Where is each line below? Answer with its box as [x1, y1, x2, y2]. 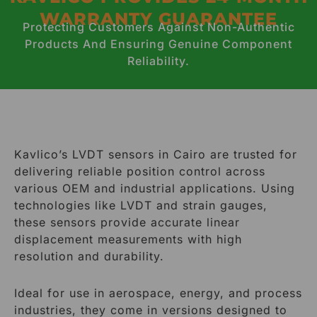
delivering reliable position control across [14, 164, 265, 178]
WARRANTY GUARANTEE [40, 8, 277, 29]
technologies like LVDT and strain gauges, [14, 198, 267, 212]
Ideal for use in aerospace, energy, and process [14, 286, 302, 300]
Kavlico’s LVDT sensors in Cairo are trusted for [14, 147, 297, 161]
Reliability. [127, 54, 190, 68]
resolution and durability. [14, 249, 164, 263]
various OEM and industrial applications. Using [14, 181, 295, 195]
